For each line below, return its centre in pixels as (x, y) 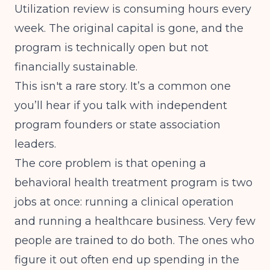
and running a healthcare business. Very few (135, 221)
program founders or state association (118, 125)
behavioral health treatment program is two (133, 183)
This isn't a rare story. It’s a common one (123, 86)
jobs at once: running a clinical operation (124, 202)
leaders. (35, 144)
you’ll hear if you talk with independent (121, 105)
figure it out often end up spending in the (127, 260)
